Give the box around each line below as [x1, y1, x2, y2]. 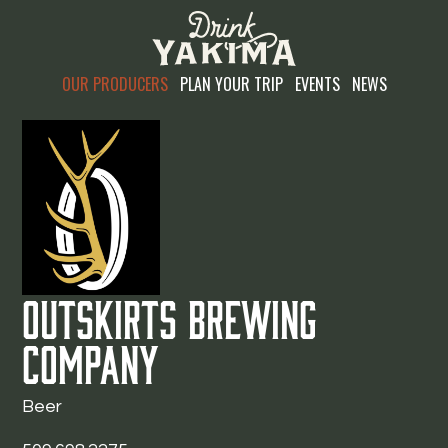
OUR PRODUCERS [61, 72, 168, 96]
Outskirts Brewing [22, 289, 318, 345]
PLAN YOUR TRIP [179, 72, 283, 96]
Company [22, 334, 160, 390]
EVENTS [294, 72, 340, 96]
